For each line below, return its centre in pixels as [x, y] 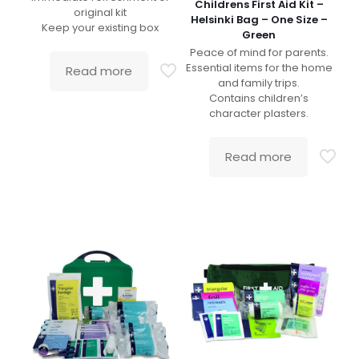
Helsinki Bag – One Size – [259, 20]
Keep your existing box [100, 28]
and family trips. [259, 83]
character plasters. [259, 114]
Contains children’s [259, 99]
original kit [100, 13]
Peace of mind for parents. [259, 53]
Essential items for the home [259, 68]
